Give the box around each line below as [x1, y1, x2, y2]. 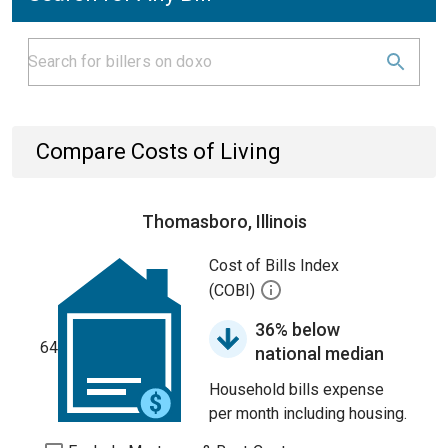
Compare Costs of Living [36, 139, 281, 164]
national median [255, 343, 384, 364]
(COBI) [209, 281, 259, 301]
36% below [255, 319, 340, 340]
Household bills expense [209, 380, 384, 399]
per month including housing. [209, 404, 407, 423]
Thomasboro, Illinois [141, 211, 307, 232]
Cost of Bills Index [209, 256, 339, 275]
